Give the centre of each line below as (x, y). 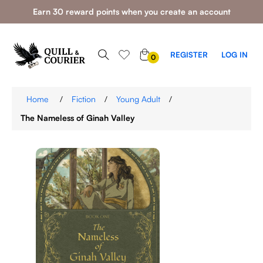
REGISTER (189, 55)
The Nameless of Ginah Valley (77, 118)
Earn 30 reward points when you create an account (131, 11)
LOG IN (234, 55)
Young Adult (138, 99)
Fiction (84, 99)
